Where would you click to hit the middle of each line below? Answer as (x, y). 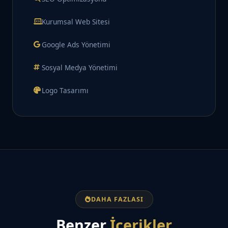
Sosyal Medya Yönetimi (80, 68)
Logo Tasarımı (65, 91)
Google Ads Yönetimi (76, 45)
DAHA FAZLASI (117, 199)
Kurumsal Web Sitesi (76, 22)
